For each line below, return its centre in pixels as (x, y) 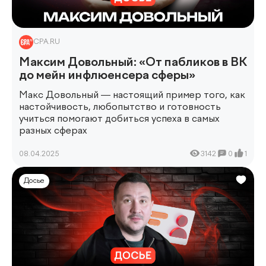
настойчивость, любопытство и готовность (120, 107)
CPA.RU (47, 42)
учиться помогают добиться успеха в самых (119, 119)
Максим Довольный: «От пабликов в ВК (133, 63)
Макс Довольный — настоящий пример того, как (132, 96)
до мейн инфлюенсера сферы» (107, 76)
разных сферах (53, 131)
